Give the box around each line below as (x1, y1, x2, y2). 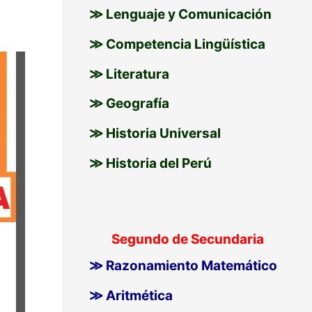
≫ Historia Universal (88, 125, 221, 142)
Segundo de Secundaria (111, 231, 264, 248)
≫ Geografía (88, 95, 169, 112)
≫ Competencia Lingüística (88, 36, 265, 52)
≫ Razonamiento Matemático (88, 258, 277, 274)
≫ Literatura (88, 65, 169, 82)
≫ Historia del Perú (88, 155, 212, 171)
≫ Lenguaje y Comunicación (88, 6, 272, 23)
